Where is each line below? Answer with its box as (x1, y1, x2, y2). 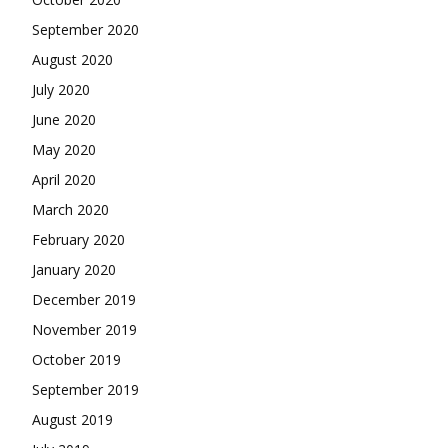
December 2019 (32, 290, 136, 310)
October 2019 (32, 350, 121, 370)
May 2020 (32, 140, 96, 160)
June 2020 (32, 110, 96, 130)
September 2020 (32, 20, 139, 40)
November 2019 (32, 320, 137, 340)
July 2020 (32, 80, 90, 100)
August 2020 (32, 50, 113, 70)
